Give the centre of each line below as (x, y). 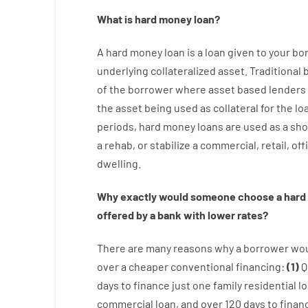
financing (258, 266)
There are (121, 248)
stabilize (170, 145)
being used (171, 108)
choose (256, 196)
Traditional (275, 70)
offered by (122, 215)
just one (191, 285)
